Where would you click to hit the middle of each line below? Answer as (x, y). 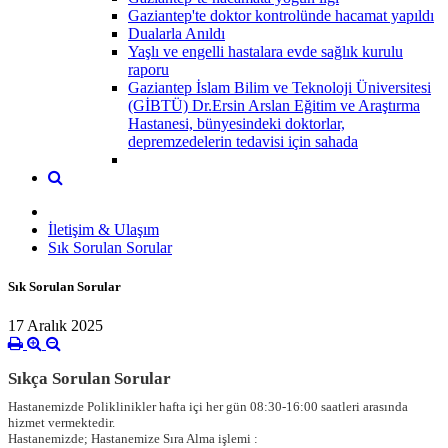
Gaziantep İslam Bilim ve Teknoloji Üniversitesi (279, 87)
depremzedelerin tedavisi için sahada (243, 141)
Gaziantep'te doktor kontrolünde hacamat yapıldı (281, 15)
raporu (148, 69)
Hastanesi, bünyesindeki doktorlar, (236, 123)
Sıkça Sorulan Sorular (89, 379)
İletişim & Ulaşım (103, 229)
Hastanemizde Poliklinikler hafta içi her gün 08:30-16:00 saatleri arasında (208, 407)
